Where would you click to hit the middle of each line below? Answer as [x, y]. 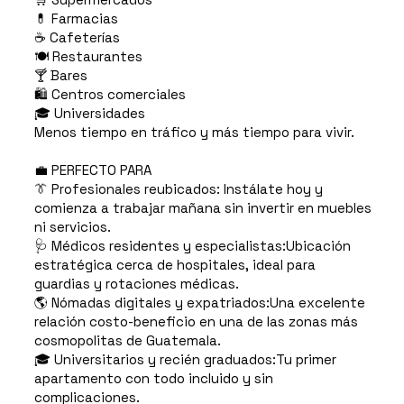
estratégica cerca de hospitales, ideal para [174, 265]
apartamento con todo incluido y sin [153, 379]
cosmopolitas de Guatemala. [127, 341]
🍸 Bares [60, 76]
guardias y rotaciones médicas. [136, 284]
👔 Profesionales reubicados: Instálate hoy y [178, 189]
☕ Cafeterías [77, 38]
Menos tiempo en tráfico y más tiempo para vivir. [194, 133]
